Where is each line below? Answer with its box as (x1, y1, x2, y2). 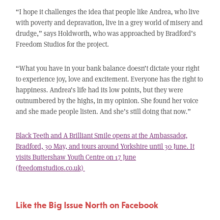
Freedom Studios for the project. (15, 39, 109, 49)
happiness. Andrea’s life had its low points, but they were (15, 85, 183, 95)
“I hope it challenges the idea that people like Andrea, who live (15, 7, 199, 17)
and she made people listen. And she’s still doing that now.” (15, 107, 191, 116)
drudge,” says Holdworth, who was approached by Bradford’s (15, 28, 196, 38)
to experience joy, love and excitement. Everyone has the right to (15, 74, 203, 84)
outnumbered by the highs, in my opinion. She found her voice (15, 96, 198, 106)
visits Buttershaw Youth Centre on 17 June (15, 152, 136, 162)
